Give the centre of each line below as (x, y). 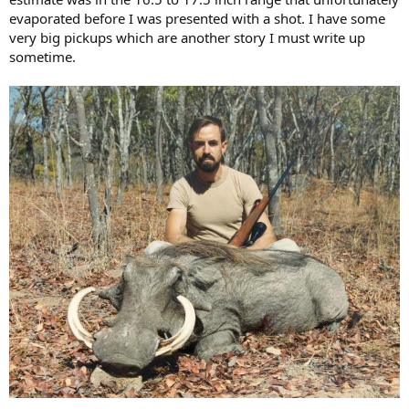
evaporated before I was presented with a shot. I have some (197, 18)
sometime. (42, 56)
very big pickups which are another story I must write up (187, 37)
